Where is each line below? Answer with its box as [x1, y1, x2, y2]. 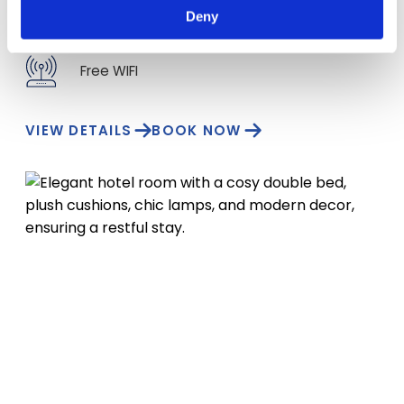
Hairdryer [81, 14, 141, 33]
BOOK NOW [151, 121, 242, 140]
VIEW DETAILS [25, 121, 132, 140]
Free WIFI [80, 61, 138, 80]
